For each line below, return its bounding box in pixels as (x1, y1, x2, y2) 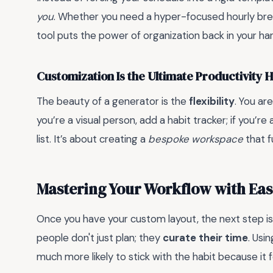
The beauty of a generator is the (37, 94, 189, 108)
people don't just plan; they (37, 230, 163, 244)
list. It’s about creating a (37, 132, 148, 146)
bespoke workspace (148, 132, 243, 146)
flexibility (189, 94, 235, 108)
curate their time (163, 230, 248, 244)
